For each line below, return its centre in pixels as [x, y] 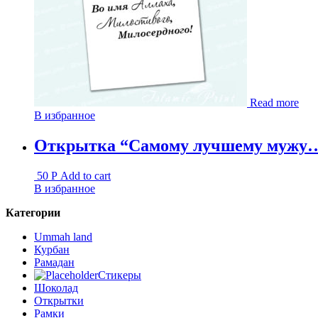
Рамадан [54, 263]
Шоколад [56, 288]
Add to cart [86, 176]
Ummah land [63, 237]
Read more [274, 103]
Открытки [59, 301]
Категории [33, 213]
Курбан [52, 250]
